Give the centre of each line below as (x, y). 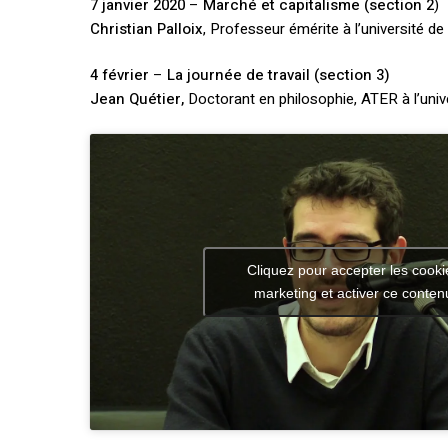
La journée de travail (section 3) (279, 75)
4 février (122, 75)
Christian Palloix (147, 28)
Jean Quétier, (137, 99)
